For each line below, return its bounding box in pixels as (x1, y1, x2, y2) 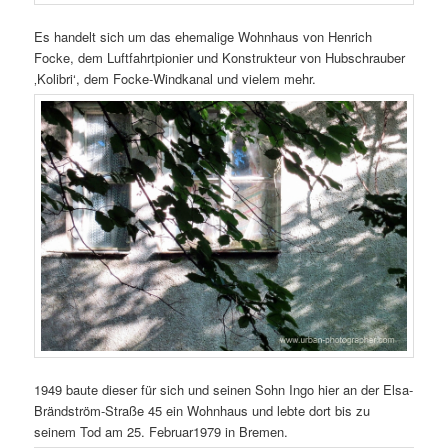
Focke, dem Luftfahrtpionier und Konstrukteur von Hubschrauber (34, 48, 406, 68)
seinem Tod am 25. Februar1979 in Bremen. (34, 422, 289, 442)
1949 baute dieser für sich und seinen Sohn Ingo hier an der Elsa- (34, 380, 414, 400)
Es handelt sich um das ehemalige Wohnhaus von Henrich (34, 27, 373, 47)
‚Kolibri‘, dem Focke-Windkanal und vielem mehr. (34, 69, 317, 89)
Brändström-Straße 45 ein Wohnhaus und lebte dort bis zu (34, 401, 371, 421)
